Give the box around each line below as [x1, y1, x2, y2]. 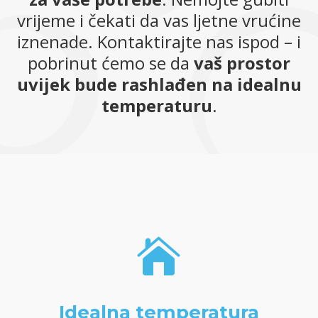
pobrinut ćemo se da [28, 50, 194, 75]
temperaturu [101, 93, 212, 117]
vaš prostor [194, 50, 290, 75]
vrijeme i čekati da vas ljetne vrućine [17, 8, 301, 32]
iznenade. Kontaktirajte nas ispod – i [17, 29, 301, 53]
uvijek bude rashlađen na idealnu [16, 72, 302, 96]
